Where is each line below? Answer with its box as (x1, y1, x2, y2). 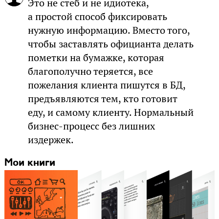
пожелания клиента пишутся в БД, (27, 79, 185, 92)
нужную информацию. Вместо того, (27, 24, 190, 37)
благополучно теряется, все (27, 65, 153, 78)
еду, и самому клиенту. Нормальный (27, 106, 194, 119)
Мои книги (4, 158, 55, 169)
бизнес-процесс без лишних (27, 120, 155, 133)
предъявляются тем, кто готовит (27, 92, 177, 106)
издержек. (27, 133, 74, 147)
